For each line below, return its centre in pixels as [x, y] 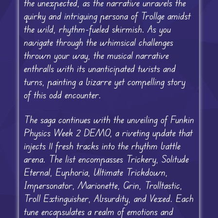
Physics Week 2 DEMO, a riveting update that [108, 132]
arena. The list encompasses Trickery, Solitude [106, 159]
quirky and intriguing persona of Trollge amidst [107, 16]
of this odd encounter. [62, 94]
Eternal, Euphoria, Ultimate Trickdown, [96, 172]
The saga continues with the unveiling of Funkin [109, 119]
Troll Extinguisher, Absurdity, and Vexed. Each [109, 198]
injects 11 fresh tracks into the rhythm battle [102, 145]
